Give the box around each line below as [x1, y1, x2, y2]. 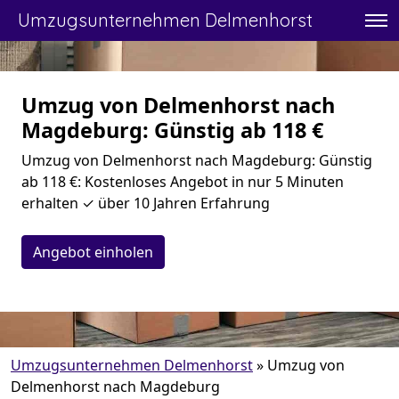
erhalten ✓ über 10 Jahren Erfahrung [21, 193, 270, 213]
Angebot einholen [33, 242, 153, 262]
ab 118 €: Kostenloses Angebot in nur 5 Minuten [21, 172, 344, 191]
